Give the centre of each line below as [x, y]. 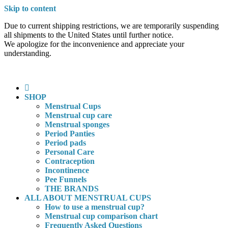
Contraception [70, 161]
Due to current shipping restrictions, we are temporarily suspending [111, 26]
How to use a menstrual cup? [95, 207]
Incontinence [67, 170]
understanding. [28, 53]
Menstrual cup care [78, 115]
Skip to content [30, 8]
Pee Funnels [66, 179]
